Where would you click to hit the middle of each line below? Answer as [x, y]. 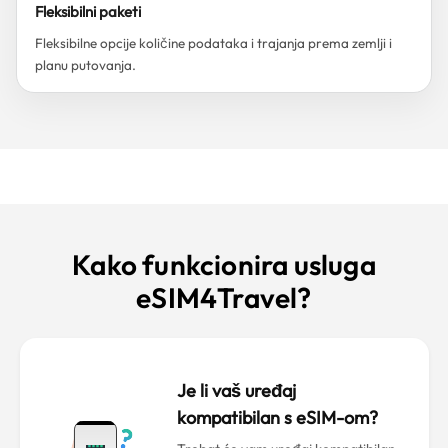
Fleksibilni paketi [88, 11]
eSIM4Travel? [224, 297]
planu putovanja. [85, 65]
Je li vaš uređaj [236, 390]
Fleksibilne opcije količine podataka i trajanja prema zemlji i [213, 43]
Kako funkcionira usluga [224, 264]
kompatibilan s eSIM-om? [277, 417]
